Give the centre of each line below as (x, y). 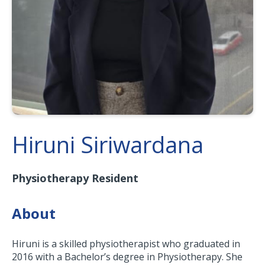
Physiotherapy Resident (75, 178)
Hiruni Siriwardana (108, 145)
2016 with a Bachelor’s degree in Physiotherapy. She (127, 257)
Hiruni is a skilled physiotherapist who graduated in (126, 244)
